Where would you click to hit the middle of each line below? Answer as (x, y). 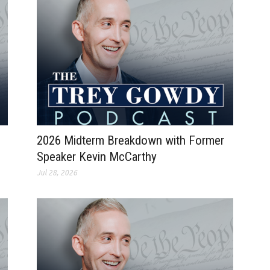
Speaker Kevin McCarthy (96, 157)
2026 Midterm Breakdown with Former (130, 141)
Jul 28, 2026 (57, 173)
